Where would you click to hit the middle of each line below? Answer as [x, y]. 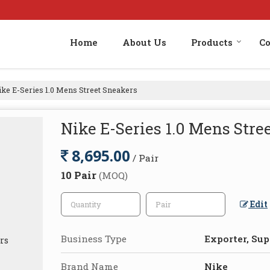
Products [212, 42]
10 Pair [80, 175]
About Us [144, 42]
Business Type [94, 238]
